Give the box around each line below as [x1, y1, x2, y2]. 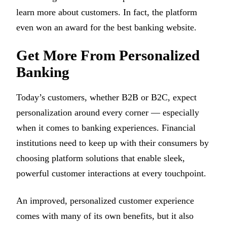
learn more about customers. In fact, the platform [16, 7, 197, 17]
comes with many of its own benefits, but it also [16, 211, 194, 221]
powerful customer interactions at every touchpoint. [16, 168, 206, 179]
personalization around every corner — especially [16, 107, 199, 118]
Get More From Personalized [16, 47, 200, 64]
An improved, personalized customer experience [16, 196, 194, 206]
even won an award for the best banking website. [16, 22, 197, 32]
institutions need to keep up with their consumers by [16, 138, 209, 148]
